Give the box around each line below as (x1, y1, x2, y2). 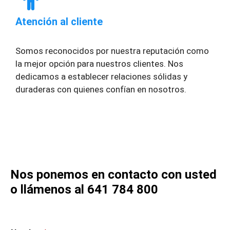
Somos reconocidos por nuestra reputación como (15, 45, 209, 56)
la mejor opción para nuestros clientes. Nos (15, 58, 183, 69)
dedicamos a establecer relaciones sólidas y (15, 71, 187, 82)
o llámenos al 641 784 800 (10, 182, 158, 197)
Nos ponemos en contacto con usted (10, 167, 217, 182)
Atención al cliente (15, 15, 103, 28)
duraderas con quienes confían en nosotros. (15, 84, 186, 94)
